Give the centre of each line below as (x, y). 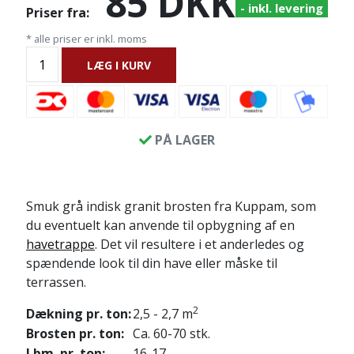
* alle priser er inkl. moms (86, 39)
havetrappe (60, 244)
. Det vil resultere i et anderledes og (199, 244)
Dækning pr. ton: (78, 313)
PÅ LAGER (183, 139)
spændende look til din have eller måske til (151, 263)
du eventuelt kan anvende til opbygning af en (160, 225)
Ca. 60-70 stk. (171, 333)
